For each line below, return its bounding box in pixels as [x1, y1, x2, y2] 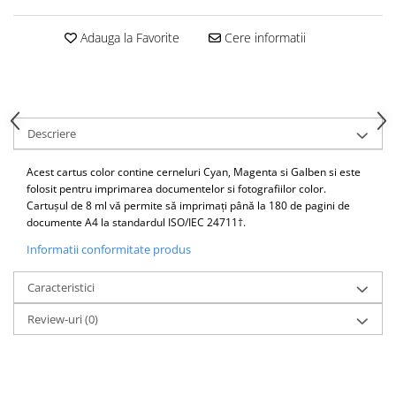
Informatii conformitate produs [27, 241, 191, 257]
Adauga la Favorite [76, 29, 179, 46]
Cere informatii [220, 29, 306, 46]
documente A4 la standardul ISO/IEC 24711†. [27, 215, 246, 230]
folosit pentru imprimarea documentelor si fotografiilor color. [27, 181, 326, 196]
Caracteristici [27, 279, 95, 295]
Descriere [27, 126, 76, 141]
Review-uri [27, 311, 85, 327]
